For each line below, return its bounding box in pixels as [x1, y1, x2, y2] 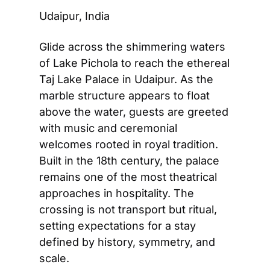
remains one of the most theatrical [39, 170, 217, 183]
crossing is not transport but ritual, [39, 202, 217, 216]
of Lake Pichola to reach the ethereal [39, 56, 230, 69]
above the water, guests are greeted [39, 105, 228, 118]
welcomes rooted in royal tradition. [39, 137, 218, 151]
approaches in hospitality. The [39, 186, 194, 199]
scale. [39, 251, 69, 265]
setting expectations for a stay [39, 219, 196, 232]
